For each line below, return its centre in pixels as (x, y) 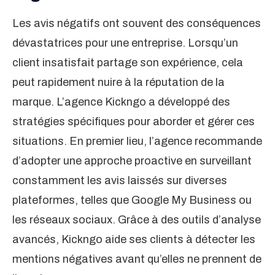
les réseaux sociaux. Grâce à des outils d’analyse (137, 220)
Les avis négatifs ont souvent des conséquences (137, 24)
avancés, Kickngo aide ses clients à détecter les (134, 240)
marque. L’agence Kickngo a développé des (121, 102)
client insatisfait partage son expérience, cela (128, 63)
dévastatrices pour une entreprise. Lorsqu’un (125, 43)
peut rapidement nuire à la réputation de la (118, 83)
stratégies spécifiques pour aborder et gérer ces (134, 122)
